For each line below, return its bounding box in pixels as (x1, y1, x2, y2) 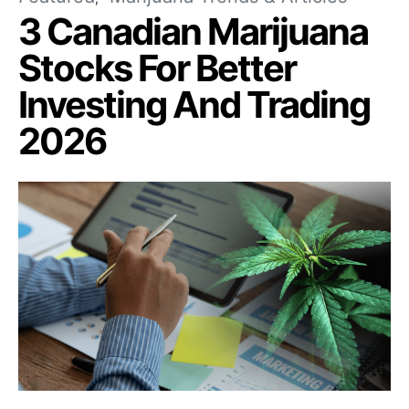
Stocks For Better (18, 45, 296, 90)
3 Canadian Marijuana (18, 8, 368, 54)
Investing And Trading (18, 81, 370, 127)
